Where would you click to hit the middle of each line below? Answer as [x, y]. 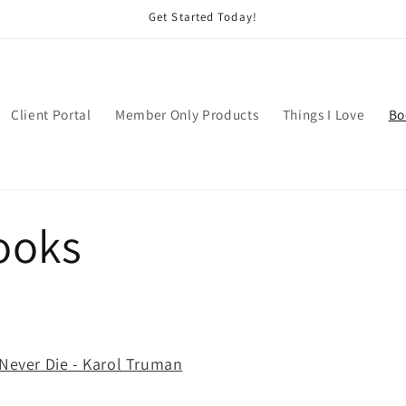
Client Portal [51, 114]
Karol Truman [130, 364]
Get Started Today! [203, 17]
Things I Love [324, 114]
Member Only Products [187, 114]
